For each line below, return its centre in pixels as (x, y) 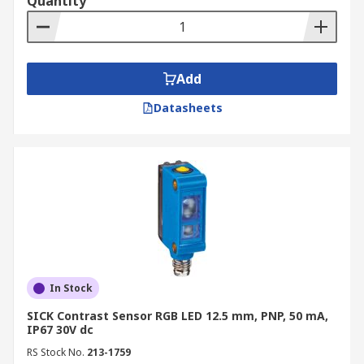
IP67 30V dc (60, 329)
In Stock (71, 288)
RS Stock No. (56, 352)
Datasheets (188, 108)
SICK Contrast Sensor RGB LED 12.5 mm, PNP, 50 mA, (178, 316)
